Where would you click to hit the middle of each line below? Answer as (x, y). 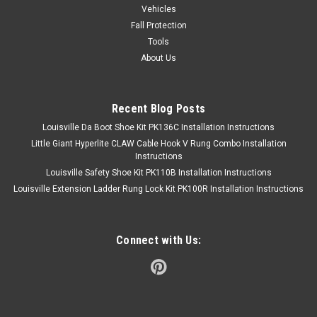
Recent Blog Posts (158, 108)
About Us (158, 58)
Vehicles (158, 9)
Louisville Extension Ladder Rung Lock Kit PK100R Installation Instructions (158, 189)
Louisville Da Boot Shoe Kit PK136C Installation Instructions (158, 127)
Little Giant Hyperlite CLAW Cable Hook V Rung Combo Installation (158, 143)
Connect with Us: (158, 240)
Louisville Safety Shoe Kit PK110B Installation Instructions (158, 172)
